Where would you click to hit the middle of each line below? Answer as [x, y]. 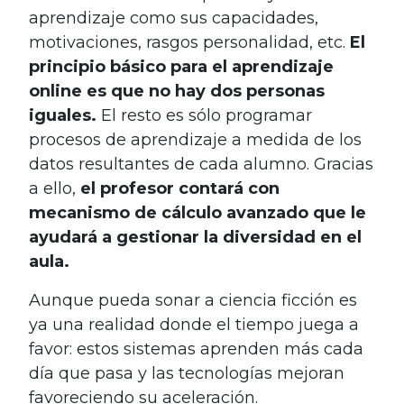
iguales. [65, 115]
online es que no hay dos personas [177, 91]
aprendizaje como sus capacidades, [174, 18]
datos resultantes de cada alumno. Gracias [201, 164]
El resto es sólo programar [207, 115]
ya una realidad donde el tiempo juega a [194, 324]
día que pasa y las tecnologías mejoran [187, 373]
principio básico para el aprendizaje [181, 66]
